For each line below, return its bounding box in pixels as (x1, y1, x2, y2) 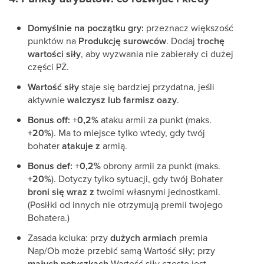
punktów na (28, 34, 78, 47)
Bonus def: (28, 159, 72, 173)
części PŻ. (28, 60, 69, 73)
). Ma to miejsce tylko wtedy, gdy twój (51, 126, 205, 139)
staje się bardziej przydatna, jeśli (79, 80, 214, 93)
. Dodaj (166, 34, 197, 47)
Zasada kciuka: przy (28, 231, 110, 244)
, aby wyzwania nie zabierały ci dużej (81, 47, 233, 60)
